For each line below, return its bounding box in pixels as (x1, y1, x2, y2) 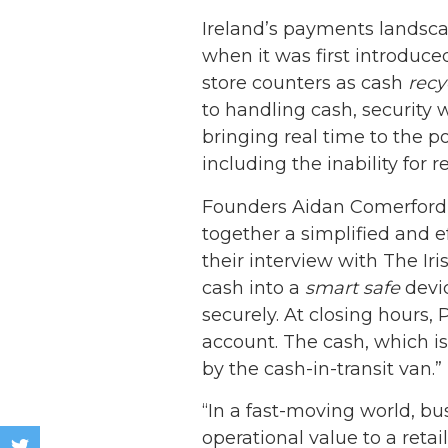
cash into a (202, 276, 305, 299)
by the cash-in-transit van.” (202, 357, 442, 380)
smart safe (305, 276, 400, 299)
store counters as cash (202, 72, 408, 94)
